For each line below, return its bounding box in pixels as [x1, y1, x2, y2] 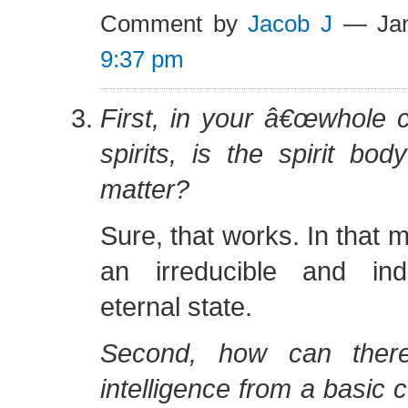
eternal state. [100, 291, 252, 321]
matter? [100, 174, 189, 204]
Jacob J [248, 10, 332, 37]
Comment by [100, 10, 249, 37]
